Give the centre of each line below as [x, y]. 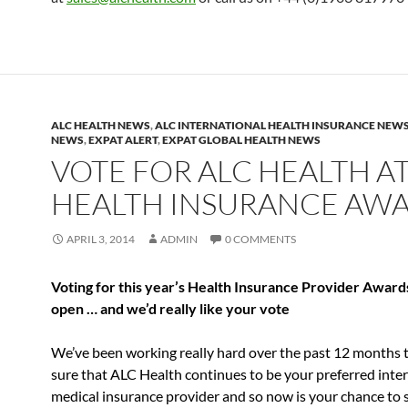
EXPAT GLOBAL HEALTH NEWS [241, 140]
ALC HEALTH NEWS [101, 125]
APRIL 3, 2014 [101, 239]
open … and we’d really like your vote [170, 308]
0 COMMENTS [260, 239]
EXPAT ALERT [123, 140]
